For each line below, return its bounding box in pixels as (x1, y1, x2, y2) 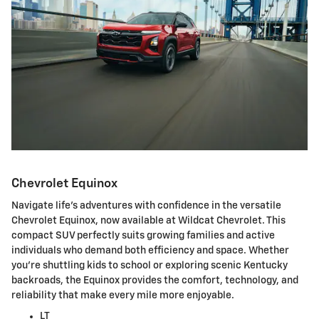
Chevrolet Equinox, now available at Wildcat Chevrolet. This (11, 216, 286, 226)
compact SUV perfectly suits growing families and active (11, 231, 275, 241)
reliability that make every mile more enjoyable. (11, 291, 234, 301)
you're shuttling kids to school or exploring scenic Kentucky (11, 261, 288, 271)
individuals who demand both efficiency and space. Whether (11, 246, 289, 256)
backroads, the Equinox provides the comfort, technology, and (11, 276, 298, 286)
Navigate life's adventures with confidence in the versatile (11, 201, 281, 211)
